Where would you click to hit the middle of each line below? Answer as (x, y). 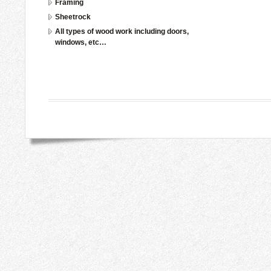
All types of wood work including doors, (122, 31)
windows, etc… (81, 42)
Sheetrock (73, 17)
